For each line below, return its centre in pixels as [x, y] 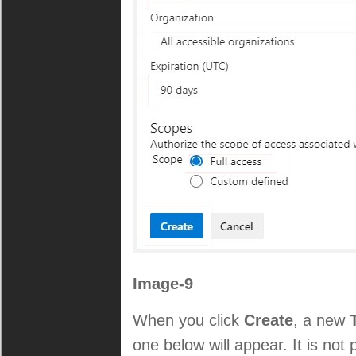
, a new [321, 320]
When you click [188, 320]
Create [269, 320]
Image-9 [163, 284]
